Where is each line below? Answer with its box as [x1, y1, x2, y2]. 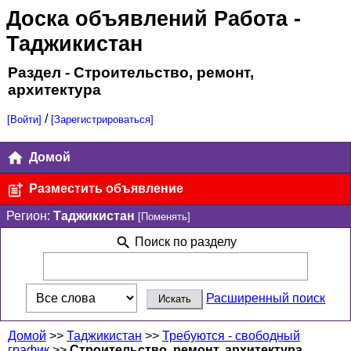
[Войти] [6, 114, 42, 126]
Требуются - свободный [162, 329, 300, 343]
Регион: [6, 209, 53, 223]
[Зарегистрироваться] [50, 114, 154, 126]
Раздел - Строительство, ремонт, [8, 63, 255, 81]
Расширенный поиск [206, 291, 326, 306]
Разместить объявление [26, 182, 183, 196]
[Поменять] [138, 211, 190, 223]
